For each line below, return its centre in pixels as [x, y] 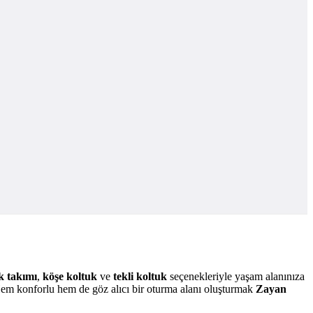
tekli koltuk [140, 276]
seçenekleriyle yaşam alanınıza [236, 276]
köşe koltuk [68, 276]
